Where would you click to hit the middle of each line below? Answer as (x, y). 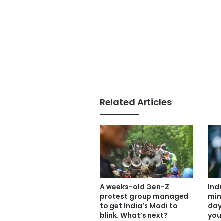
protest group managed (144, 197)
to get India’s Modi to (139, 206)
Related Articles (136, 102)
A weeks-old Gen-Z (134, 187)
